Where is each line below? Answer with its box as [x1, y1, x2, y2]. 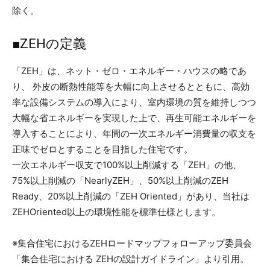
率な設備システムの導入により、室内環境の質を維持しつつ [12, 96, 256, 108]
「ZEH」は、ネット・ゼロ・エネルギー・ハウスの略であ [12, 64, 246, 77]
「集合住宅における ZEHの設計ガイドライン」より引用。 [12, 253, 249, 265]
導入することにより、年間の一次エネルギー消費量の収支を [12, 127, 256, 139]
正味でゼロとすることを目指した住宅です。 [12, 143, 193, 155]
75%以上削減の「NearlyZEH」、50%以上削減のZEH [12, 174, 228, 186]
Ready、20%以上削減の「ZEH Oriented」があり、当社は [12, 190, 250, 202]
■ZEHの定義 [12, 36, 86, 51]
